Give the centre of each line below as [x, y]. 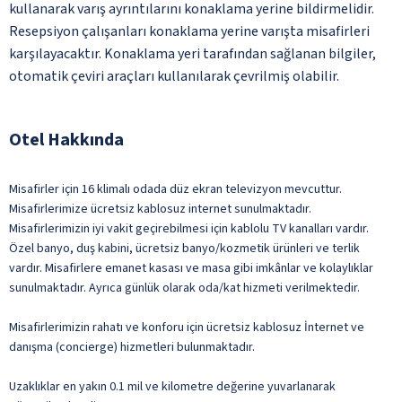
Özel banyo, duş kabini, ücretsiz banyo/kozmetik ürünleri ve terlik [184, 248]
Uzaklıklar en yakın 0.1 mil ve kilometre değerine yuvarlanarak [172, 386]
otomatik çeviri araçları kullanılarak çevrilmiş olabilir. [174, 76]
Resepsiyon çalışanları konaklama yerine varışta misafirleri [189, 31]
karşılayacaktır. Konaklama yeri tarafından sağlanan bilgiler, [192, 53]
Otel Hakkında [66, 140]
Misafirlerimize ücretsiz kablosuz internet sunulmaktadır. [160, 209]
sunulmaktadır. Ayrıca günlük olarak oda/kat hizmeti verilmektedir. [184, 288]
